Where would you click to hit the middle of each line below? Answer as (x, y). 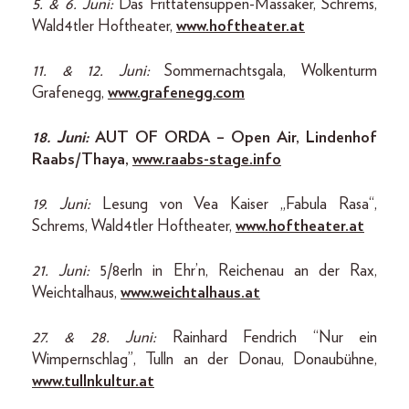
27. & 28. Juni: (102, 337)
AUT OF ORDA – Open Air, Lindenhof (233, 137)
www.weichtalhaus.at (190, 293)
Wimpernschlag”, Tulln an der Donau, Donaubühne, (204, 359)
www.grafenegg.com (176, 93)
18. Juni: (60, 137)
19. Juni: (67, 204)
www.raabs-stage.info (207, 159)
